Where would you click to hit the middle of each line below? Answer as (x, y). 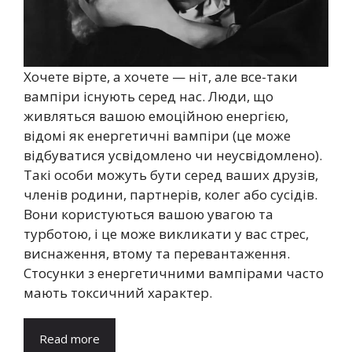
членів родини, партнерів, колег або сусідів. (170, 194)
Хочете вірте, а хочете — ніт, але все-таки (161, 76)
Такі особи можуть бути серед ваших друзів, (171, 174)
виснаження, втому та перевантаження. (157, 253)
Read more (70, 338)
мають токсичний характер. (118, 292)
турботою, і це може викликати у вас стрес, (166, 233)
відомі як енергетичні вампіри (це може (157, 135)
